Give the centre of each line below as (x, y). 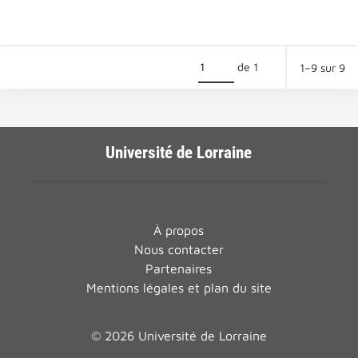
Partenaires (179, 268)
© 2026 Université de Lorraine (179, 335)
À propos (179, 230)
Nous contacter (179, 249)
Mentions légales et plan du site (179, 287)
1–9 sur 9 (322, 67)
